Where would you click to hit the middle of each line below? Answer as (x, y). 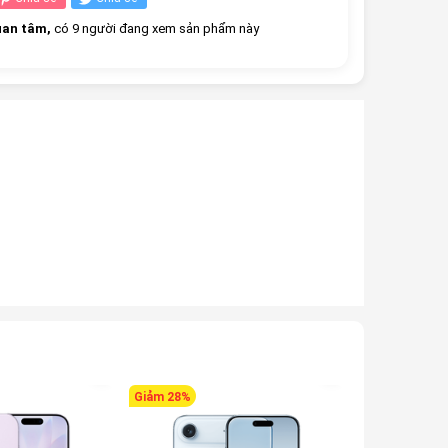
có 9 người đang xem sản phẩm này (154, 28)
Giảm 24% (392, 396)
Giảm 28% (162, 396)
